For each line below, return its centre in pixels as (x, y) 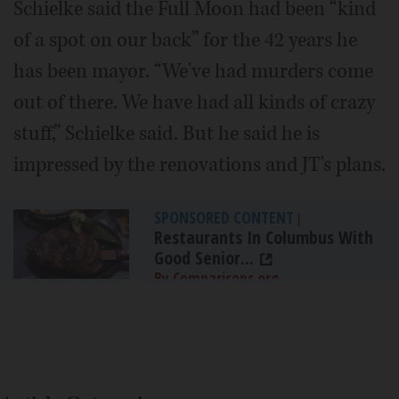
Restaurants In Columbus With (264, 237)
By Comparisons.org (216, 278)
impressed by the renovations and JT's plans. (199, 165)
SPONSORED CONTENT (224, 217)
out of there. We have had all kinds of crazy (194, 102)
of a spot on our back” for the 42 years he (185, 40)
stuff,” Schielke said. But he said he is (167, 134)
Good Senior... (204, 258)
